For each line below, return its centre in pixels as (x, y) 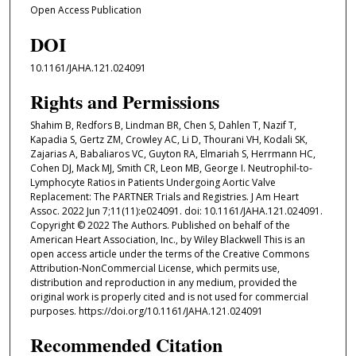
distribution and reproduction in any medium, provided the (163, 283)
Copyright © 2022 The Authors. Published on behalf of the (160, 226)
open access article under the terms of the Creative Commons (169, 254)
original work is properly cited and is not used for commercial (169, 297)
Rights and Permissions (124, 102)
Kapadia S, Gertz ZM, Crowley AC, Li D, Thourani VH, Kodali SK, (168, 140)
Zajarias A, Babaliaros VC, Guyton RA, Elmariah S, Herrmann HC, (172, 154)
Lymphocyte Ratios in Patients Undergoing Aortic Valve (153, 183)
